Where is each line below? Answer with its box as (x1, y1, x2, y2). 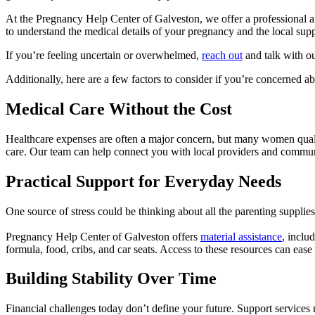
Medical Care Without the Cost (6, 99, 232, 118)
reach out (202, 49, 243, 61)
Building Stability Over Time (6, 269, 217, 288)
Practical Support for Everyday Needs (6, 172, 281, 191)
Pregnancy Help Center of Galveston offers (6, 230, 200, 243)
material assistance (200, 230, 282, 243)
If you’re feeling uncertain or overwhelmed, (6, 49, 202, 61)
